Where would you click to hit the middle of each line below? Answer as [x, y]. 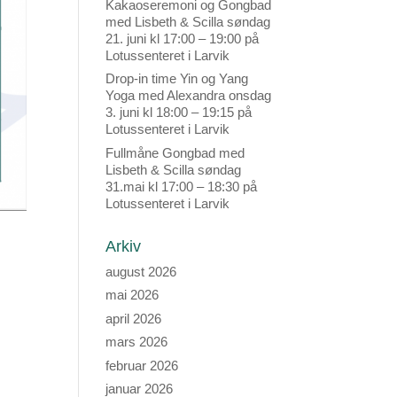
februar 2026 [142, 365]
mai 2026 [132, 295]
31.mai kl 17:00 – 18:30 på [182, 186]
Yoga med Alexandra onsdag [189, 96]
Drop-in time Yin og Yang [177, 79]
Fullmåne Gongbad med [175, 152]
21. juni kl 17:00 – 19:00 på [183, 38]
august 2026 [141, 271]
